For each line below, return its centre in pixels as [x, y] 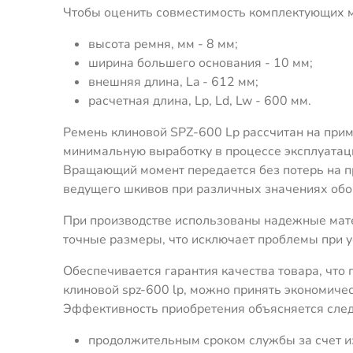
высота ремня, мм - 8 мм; [163, 44]
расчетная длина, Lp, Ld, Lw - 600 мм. [200, 100]
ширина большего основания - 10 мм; [201, 63]
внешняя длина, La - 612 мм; [173, 82]
